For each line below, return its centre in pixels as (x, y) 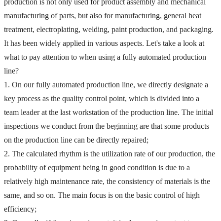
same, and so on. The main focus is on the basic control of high (103, 195)
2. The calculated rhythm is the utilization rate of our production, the (110, 153)
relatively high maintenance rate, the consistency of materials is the (108, 181)
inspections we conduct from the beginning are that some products (108, 126)
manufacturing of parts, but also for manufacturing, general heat (104, 15)
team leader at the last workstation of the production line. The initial (110, 112)
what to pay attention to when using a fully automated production (106, 57)
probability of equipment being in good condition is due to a (98, 167)
